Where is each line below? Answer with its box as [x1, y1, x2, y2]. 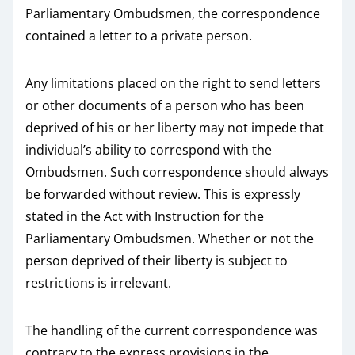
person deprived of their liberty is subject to [25, 252, 288, 269]
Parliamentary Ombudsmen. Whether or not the [25, 230, 314, 247]
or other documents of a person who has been [25, 97, 304, 114]
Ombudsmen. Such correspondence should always [25, 163, 329, 181]
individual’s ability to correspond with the [25, 141, 272, 158]
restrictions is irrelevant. [25, 274, 171, 292]
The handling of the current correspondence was [25, 322, 318, 339]
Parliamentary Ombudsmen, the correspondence [25, 5, 320, 22]
